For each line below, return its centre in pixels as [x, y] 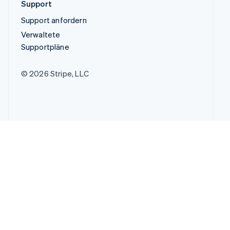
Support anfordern [54, 20]
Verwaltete [41, 35]
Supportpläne [45, 47]
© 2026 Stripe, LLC [55, 74]
